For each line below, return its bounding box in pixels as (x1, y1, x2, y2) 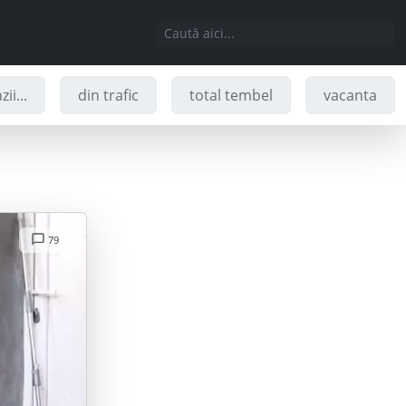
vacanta (324, 85, 378, 105)
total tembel (189, 85, 274, 105)
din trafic (78, 85, 140, 105)
